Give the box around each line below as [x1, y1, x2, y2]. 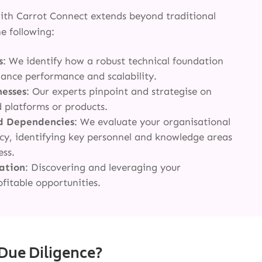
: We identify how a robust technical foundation [3, 55, 224, 67]
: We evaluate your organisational [74, 116, 231, 128]
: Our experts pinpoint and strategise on [26, 85, 212, 98]
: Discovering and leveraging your [25, 161, 181, 174]
